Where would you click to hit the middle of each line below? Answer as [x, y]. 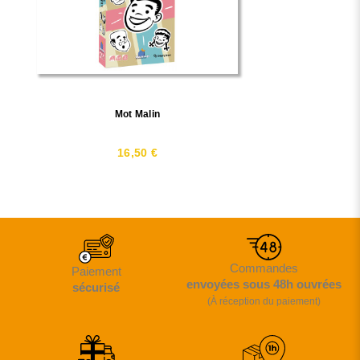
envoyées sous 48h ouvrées [264, 284]
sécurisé [96, 287]
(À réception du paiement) [264, 301]
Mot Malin [137, 115]
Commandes [264, 268]
